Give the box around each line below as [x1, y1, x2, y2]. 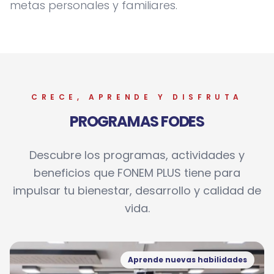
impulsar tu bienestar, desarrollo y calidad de [13, 183, 261, 198]
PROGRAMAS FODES [70, 111, 204, 131]
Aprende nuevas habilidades [128, 254, 247, 265]
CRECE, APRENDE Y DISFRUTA [31, 92, 243, 102]
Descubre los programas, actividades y [29, 147, 245, 163]
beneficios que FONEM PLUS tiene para [34, 165, 240, 180]
